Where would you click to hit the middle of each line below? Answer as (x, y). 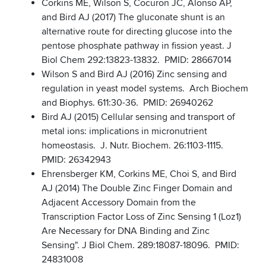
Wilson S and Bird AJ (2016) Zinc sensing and (134, 75)
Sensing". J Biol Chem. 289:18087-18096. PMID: (140, 246)
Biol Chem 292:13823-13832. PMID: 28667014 (137, 60)
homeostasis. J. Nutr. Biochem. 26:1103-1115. (132, 146)
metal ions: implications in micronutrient (124, 132)
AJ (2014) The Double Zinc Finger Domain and (137, 189)
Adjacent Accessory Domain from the (119, 203)
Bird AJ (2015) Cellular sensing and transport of (138, 117)
